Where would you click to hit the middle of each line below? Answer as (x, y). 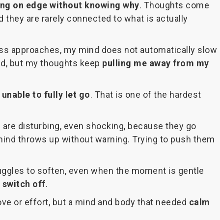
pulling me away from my (156, 63)
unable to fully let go (46, 95)
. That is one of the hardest (146, 95)
